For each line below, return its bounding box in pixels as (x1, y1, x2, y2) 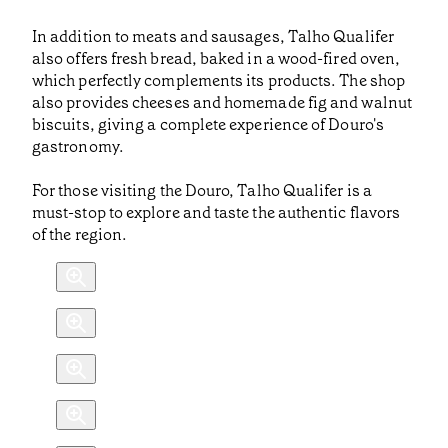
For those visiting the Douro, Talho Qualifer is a (32, 180, 372, 202)
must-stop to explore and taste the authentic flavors (32, 202, 401, 224)
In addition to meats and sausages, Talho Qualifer (32, 26, 394, 48)
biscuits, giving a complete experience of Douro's (32, 114, 384, 136)
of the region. (32, 224, 128, 246)
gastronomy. (32, 136, 124, 158)
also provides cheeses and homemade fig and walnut (32, 92, 412, 114)
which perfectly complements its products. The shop (32, 70, 405, 92)
